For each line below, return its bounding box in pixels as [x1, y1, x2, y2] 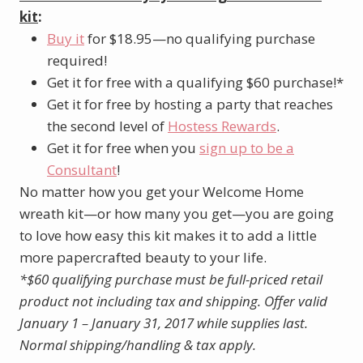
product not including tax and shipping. [19, 291, 264, 310]
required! [47, 50, 107, 70]
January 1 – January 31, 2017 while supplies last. [19, 313, 308, 332]
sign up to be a [199, 138, 294, 157]
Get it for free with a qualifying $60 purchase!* [47, 72, 344, 92]
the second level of [47, 116, 168, 135]
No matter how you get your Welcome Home [19, 181, 304, 201]
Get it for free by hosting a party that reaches [47, 94, 333, 113]
